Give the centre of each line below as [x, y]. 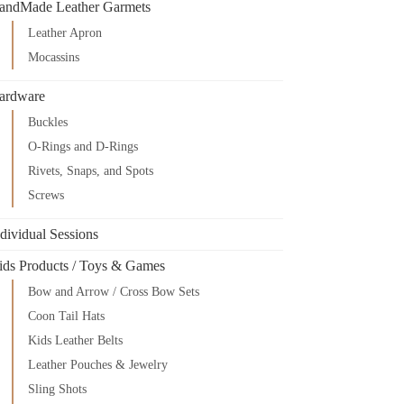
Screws [46, 195]
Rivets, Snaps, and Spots [91, 170]
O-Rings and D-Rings [83, 146]
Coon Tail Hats [67, 316]
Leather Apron [65, 32]
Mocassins [54, 57]
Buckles [48, 122]
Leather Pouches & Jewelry [98, 364]
